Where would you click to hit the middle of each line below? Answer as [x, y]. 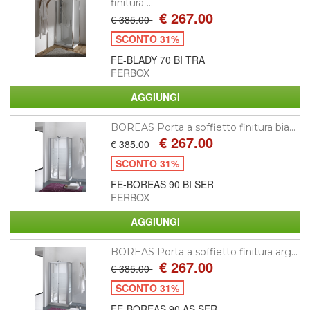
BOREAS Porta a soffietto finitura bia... [203, 127]
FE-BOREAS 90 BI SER [163, 184]
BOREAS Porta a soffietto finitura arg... [204, 252]
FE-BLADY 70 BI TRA [158, 59]
